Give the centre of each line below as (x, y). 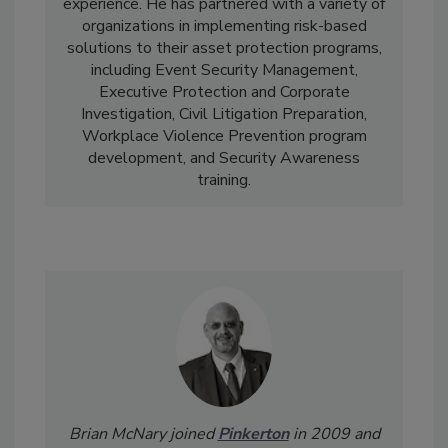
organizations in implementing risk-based (224, 26)
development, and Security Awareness (224, 158)
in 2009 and (336, 434)
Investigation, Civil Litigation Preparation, (224, 114)
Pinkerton (253, 434)
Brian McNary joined (143, 434)
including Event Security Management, (224, 70)
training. (224, 180)
